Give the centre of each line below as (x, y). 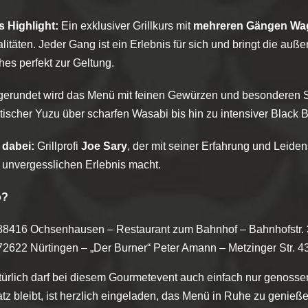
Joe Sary (104, 146)
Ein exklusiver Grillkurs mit (126, 26)
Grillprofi (58, 146)
